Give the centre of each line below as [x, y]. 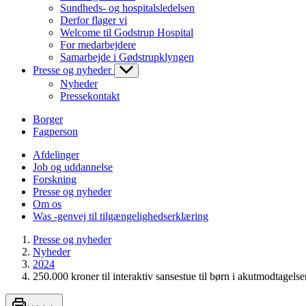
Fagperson [55, 131]
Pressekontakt [90, 96]
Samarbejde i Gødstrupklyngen [127, 57]
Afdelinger [56, 154]
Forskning [55, 179]
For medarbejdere [98, 44]
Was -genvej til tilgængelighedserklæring [121, 216]
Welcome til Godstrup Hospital [127, 32]
